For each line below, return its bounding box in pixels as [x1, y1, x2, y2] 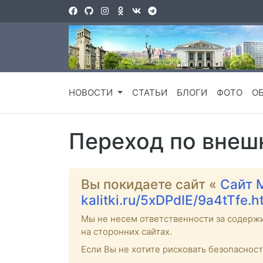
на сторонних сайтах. [81, 226, 172, 238]
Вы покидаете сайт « [81, 176, 220, 193]
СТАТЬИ [131, 87, 167, 99]
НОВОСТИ [69, 87, 115, 99]
